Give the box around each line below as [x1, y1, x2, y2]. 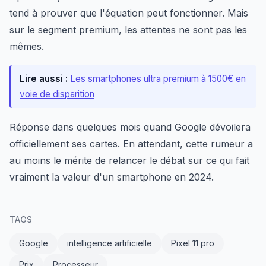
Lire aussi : [20, 73, 68, 84]
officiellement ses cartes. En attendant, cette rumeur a [9, 138, 253, 150]
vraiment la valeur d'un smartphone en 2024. [9, 171, 214, 183]
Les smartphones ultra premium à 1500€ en [70, 73, 246, 84]
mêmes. [9, 40, 44, 52]
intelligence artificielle [67, 238, 152, 248]
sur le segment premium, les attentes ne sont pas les [9, 24, 247, 36]
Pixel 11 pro [171, 238, 214, 248]
